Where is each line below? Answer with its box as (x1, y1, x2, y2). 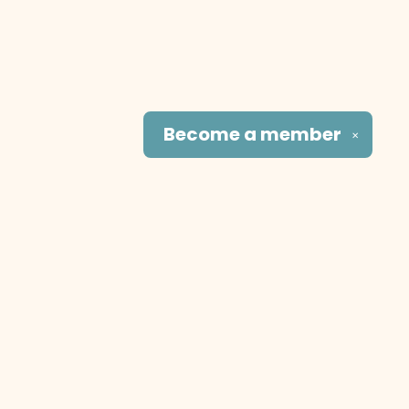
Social (261, 353, 304, 369)
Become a (163, 121, 260, 147)
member (260, 121, 341, 147)
